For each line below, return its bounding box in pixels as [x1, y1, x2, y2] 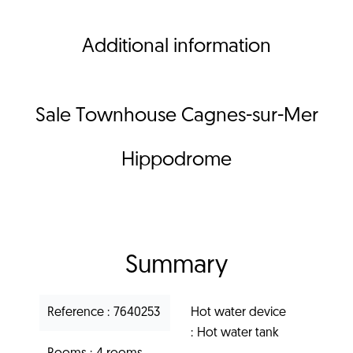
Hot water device [191, 306, 286, 319]
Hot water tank [197, 326, 279, 340]
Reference [47, 306, 107, 319]
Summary [125, 253, 228, 279]
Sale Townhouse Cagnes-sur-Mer [35, 106, 318, 126]
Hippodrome [121, 150, 232, 170]
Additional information [82, 36, 271, 57]
